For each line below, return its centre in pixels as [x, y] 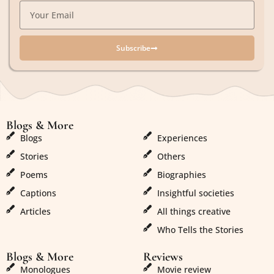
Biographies [181, 174]
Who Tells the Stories [200, 229]
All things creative [194, 211]
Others [171, 156]
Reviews [163, 257]
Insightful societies [195, 193]
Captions [38, 193]
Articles [35, 211]
